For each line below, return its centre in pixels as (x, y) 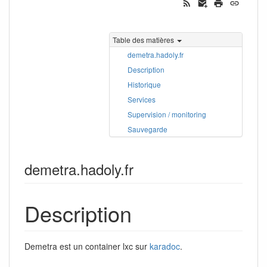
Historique (144, 84)
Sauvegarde (148, 129)
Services (142, 99)
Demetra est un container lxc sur (87, 246)
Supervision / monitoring (167, 114)
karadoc (165, 246)
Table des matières (143, 39)
